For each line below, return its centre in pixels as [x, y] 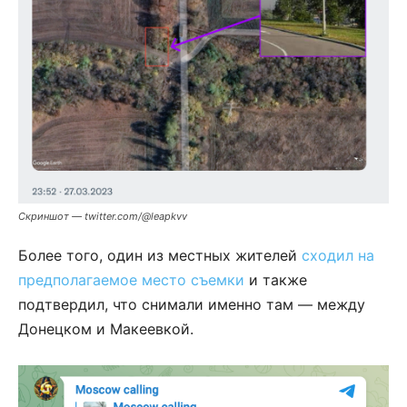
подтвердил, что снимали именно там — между [192, 305]
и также [276, 280]
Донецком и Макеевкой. [106, 329]
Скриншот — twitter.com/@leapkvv [103, 217]
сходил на [338, 256]
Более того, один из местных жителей [160, 256]
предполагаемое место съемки [131, 280]
